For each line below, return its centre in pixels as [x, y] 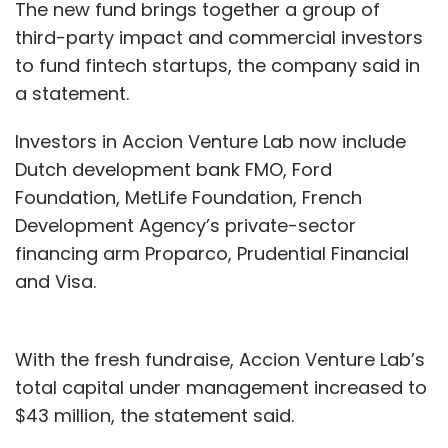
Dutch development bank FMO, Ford [173, 169]
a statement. [74, 93]
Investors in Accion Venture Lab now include [210, 141]
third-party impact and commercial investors [219, 37]
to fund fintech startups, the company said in [217, 65]
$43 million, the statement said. [154, 415]
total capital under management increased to [221, 387]
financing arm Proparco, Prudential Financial [212, 253]
